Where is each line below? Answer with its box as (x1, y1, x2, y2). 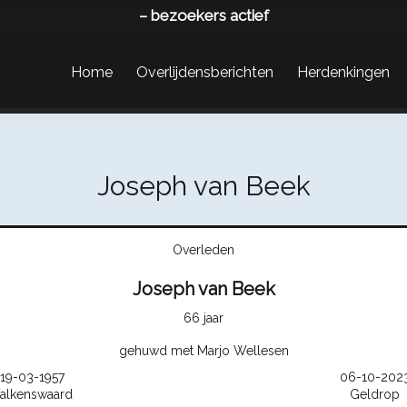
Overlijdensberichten (136, 64, 273, 81)
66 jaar (184, 311, 223, 326)
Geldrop (350, 386, 400, 402)
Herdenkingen (297, 64, 390, 81)
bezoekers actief (150, 6, 269, 25)
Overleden (173, 243, 234, 258)
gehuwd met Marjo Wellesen (118, 342, 289, 358)
